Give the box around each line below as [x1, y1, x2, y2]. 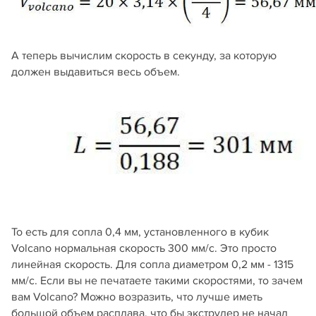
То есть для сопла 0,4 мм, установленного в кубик [11, 225, 269, 240]
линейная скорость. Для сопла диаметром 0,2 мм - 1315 [11, 257, 293, 272]
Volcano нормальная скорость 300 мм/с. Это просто [11, 241, 276, 256]
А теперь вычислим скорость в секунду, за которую [11, 49, 276, 63]
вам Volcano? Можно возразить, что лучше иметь [11, 290, 262, 305]
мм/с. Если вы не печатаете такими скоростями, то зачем [11, 274, 303, 288]
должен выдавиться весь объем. [11, 65, 180, 80]
